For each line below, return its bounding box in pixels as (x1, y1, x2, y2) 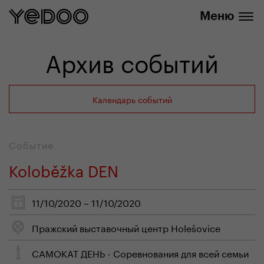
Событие (9, 137, 54, 151)
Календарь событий (92, 93, 172, 105)
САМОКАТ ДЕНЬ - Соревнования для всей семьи (32, 245, 249, 260)
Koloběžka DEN (9, 157, 118, 181)
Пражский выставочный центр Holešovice (32, 220, 220, 235)
